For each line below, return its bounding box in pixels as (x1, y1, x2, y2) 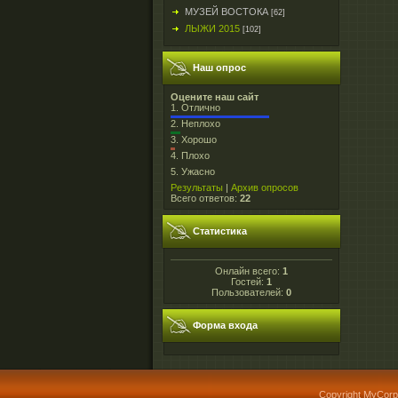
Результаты (171, 182, 223, 193)
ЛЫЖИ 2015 (185, 23, 240, 34)
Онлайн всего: (215, 265, 283, 276)
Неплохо (181, 118, 220, 129)
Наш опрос (193, 62, 246, 73)
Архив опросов (231, 182, 298, 193)
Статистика (193, 226, 247, 236)
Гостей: (231, 275, 267, 287)
